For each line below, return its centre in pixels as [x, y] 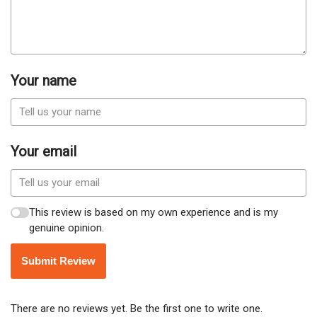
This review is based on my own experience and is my [154, 213]
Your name [44, 80]
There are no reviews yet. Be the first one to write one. [137, 309]
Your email [44, 151]
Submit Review [58, 261]
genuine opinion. [67, 228]
